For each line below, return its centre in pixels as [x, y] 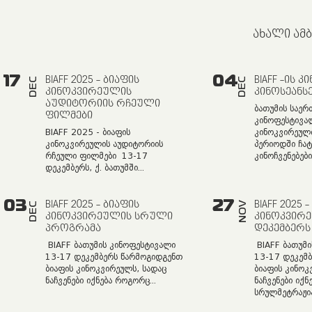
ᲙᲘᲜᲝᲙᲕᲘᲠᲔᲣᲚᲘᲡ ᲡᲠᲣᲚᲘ [109, 216]
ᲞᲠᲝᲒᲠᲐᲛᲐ [73, 228]
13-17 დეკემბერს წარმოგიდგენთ [114, 257]
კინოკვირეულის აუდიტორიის [104, 144]
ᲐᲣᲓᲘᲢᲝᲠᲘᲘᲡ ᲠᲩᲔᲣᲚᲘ [103, 103]
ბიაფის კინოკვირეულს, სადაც [106, 269]
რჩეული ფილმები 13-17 [96, 156]
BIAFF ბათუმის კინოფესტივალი [110, 245]
